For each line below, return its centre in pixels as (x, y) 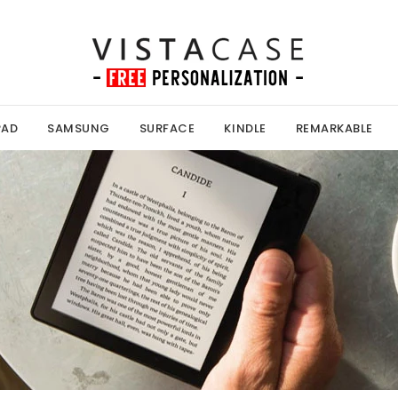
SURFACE (167, 128)
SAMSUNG (79, 128)
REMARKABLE (334, 128)
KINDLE (245, 128)
